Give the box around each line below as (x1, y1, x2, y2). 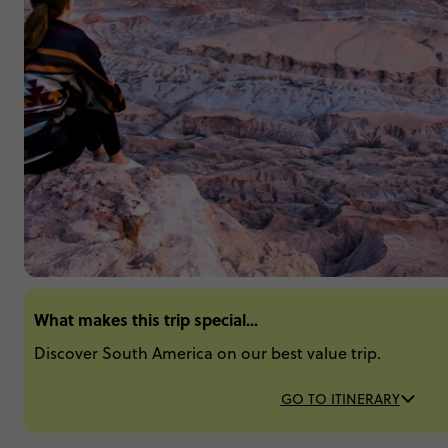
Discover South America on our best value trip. (34, 342, 381, 364)
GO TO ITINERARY (280, 389, 400, 409)
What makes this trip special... (34, 308, 258, 331)
